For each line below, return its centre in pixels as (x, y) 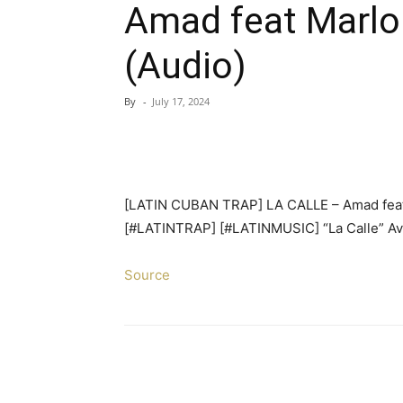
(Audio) (185, 66)
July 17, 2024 (181, 101)
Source (147, 275)
